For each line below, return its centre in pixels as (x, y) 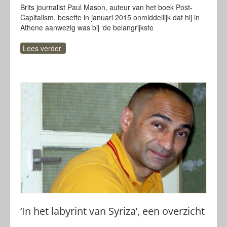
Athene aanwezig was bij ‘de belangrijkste (87, 27)
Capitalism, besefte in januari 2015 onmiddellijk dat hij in (110, 17)
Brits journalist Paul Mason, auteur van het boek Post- (106, 7)
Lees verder (42, 48)
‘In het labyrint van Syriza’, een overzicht (112, 211)
